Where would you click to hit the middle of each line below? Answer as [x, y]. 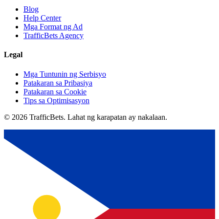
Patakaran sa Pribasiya [58, 83]
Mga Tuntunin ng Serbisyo [65, 74]
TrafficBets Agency [54, 36]
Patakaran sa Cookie [55, 91]
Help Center [42, 18]
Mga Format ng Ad [53, 27]
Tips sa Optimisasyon [56, 100]
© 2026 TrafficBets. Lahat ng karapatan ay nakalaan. [86, 117]
